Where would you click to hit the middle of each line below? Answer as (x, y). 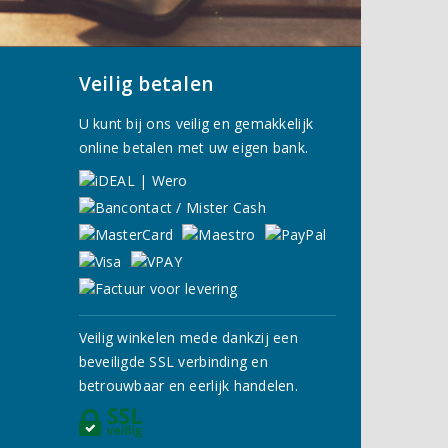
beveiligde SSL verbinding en (173, 361)
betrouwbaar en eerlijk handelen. (188, 385)
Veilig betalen (146, 83)
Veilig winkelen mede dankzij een (188, 337)
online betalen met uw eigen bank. (193, 147)
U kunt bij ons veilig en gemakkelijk (196, 123)
